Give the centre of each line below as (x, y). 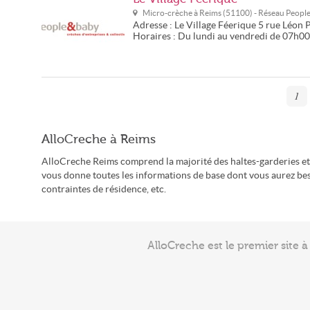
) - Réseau (268, 13)
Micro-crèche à (171, 13)
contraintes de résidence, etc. (104, 189)
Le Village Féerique (215, 25)
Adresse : (154, 25)
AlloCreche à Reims (99, 139)
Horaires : (155, 36)
